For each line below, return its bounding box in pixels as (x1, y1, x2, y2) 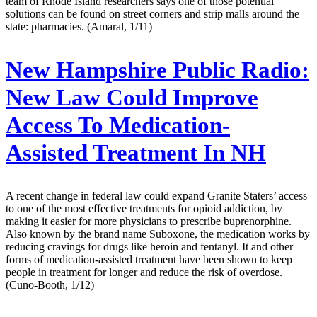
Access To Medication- (6, 112, 230, 138)
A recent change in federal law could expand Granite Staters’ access (6, 190, 307, 202)
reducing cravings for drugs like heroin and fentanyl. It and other (6, 241, 293, 253)
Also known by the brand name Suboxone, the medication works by (6, 228, 310, 241)
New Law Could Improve (6, 84, 258, 110)
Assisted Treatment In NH (6, 139, 266, 166)
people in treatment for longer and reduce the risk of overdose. (6, 266, 282, 279)
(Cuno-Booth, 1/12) (6, 279, 94, 292)
